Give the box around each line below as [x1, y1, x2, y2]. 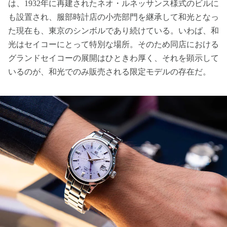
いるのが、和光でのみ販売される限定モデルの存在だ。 [8, 67, 211, 76]
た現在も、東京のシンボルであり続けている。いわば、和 [8, 26, 219, 35]
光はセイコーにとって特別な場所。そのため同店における [8, 40, 219, 49]
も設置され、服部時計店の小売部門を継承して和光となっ [8, 12, 219, 21]
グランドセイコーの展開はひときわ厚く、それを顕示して [8, 53, 219, 62]
